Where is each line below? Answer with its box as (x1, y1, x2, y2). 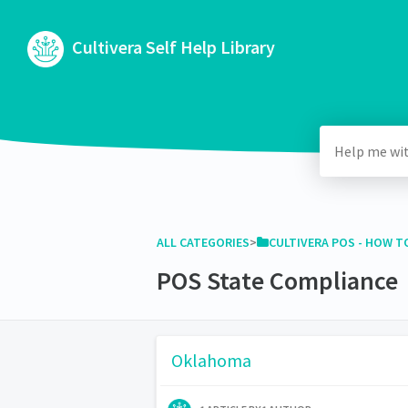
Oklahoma (171, 348, 251, 372)
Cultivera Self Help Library (68, 35, 275, 58)
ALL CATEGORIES (157, 233, 250, 250)
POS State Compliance (157, 263, 398, 297)
